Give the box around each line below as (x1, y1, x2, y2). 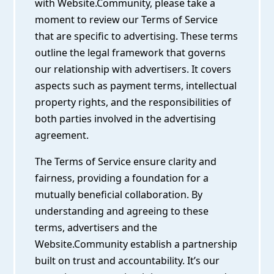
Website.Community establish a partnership (35, 237, 238, 251)
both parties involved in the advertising (35, 112, 217, 126)
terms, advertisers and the (35, 221, 158, 235)
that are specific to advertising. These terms (35, 29, 239, 43)
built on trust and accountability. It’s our (35, 254, 220, 268)
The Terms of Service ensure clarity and (35, 155, 217, 169)
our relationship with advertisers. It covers (35, 62, 232, 76)
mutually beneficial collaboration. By (35, 188, 203, 202)
